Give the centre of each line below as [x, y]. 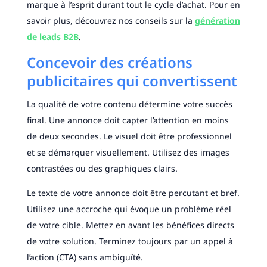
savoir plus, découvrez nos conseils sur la [111, 21]
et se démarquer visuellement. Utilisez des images [128, 153]
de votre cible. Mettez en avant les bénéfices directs [130, 225]
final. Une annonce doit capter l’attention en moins [128, 120]
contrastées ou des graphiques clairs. [102, 169]
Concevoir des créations [109, 63]
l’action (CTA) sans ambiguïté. [85, 257]
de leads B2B [52, 37]
